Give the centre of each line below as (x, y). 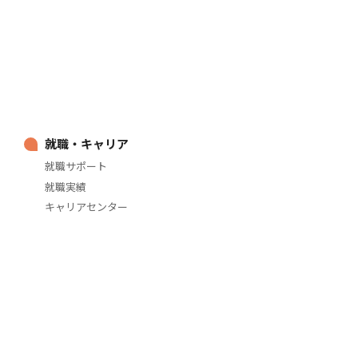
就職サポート (76, 166)
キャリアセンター (87, 207)
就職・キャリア (87, 143)
